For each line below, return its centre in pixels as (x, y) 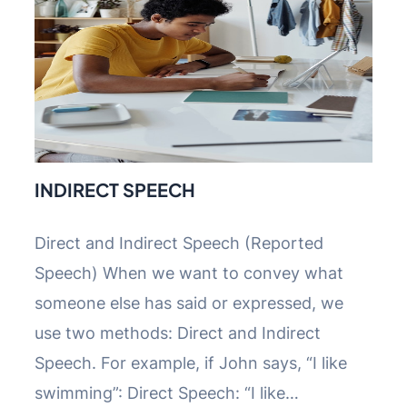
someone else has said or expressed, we (189, 303)
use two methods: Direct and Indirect (178, 333)
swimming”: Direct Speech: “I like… (167, 392)
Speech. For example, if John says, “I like (191, 362)
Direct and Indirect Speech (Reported (179, 243)
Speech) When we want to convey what (189, 273)
